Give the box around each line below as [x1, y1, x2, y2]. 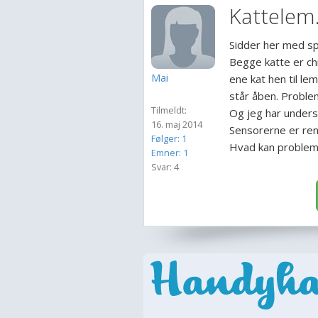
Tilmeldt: [151, 104, 187, 116]
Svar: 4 [151, 160, 179, 173]
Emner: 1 [151, 146, 188, 159]
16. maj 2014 [151, 118, 202, 131]
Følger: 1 [151, 132, 187, 145]
